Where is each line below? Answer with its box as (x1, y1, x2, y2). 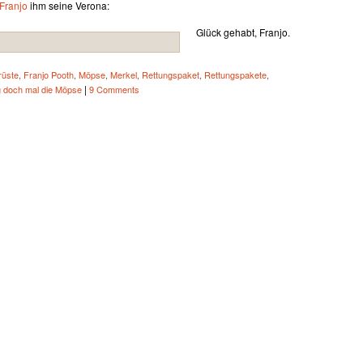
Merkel (110, 68, 137, 81)
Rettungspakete (204, 68, 267, 81)
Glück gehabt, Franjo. (196, 25, 290, 39)
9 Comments (89, 83, 139, 96)
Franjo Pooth (23, 68, 74, 81)
